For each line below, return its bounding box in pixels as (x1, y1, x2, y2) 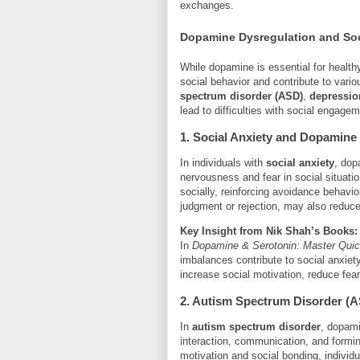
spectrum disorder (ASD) (180, 89, 303, 102)
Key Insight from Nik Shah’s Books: (180, 224, 358, 237)
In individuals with (180, 156, 266, 169)
